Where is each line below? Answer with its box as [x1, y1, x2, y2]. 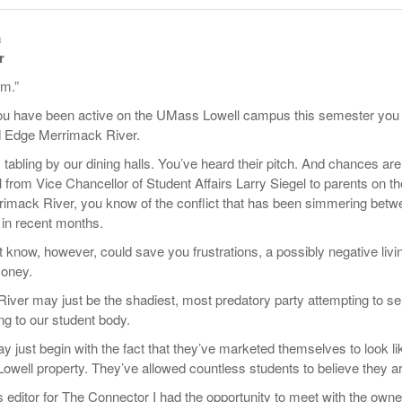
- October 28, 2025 [41, 6, 127, 21]
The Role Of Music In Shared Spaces [5, 42, 176, 55]
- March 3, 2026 [218, 39, 291, 53]
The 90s [5, 8, 42, 21]
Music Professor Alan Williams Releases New [190, 22, 397, 34]
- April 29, [175, 40, 220, 55]
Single [190, 40, 219, 53]
